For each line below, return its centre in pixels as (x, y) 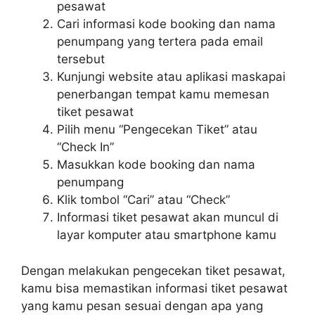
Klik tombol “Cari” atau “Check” (143, 200)
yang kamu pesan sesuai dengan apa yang (142, 306)
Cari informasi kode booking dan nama (166, 24)
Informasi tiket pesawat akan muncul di (168, 217)
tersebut (81, 59)
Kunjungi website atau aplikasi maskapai (171, 77)
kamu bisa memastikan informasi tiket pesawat (154, 288)
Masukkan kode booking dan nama (156, 165)
